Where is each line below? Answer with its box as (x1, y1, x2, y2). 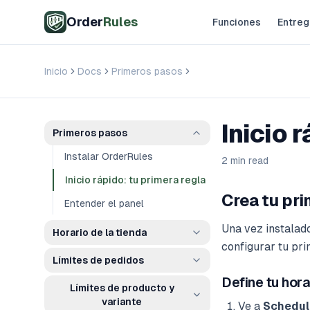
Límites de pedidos (53, 255, 144, 266)
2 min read (221, 155, 268, 166)
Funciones (212, 17, 261, 28)
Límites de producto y (69, 282, 174, 293)
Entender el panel (64, 198, 144, 209)
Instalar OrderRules (64, 151, 153, 162)
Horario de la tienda (53, 227, 147, 238)
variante (102, 296, 143, 307)
